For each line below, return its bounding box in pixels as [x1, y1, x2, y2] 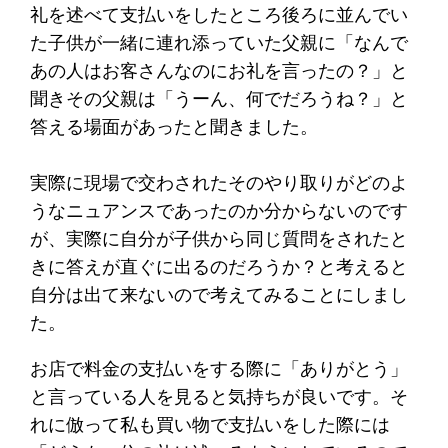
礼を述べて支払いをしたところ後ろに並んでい [30, 3, 409, 25]
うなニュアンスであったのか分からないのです [30, 199, 409, 221]
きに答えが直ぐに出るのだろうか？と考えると [30, 255, 409, 277]
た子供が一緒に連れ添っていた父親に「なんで [30, 31, 409, 53]
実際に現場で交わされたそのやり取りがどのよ [30, 171, 409, 193]
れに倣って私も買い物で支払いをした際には [30, 413, 391, 435]
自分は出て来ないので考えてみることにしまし [30, 283, 409, 305]
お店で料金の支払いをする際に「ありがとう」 [30, 357, 409, 379]
